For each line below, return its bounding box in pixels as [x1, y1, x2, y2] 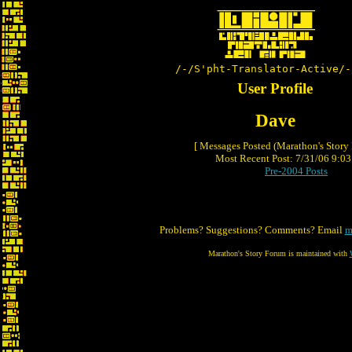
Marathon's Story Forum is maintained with [207, 249, 350, 258]
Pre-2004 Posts [265, 165, 328, 177]
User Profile [237, 80, 313, 97]
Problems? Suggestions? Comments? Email [159, 224, 345, 236]
